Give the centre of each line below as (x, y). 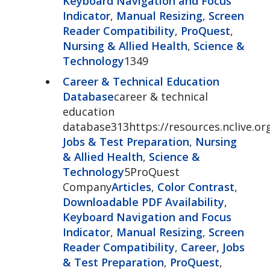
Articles (131, 187)
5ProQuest (152, 171)
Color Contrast (196, 187)
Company (87, 187)
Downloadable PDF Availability (143, 202)
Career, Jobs (212, 247)
